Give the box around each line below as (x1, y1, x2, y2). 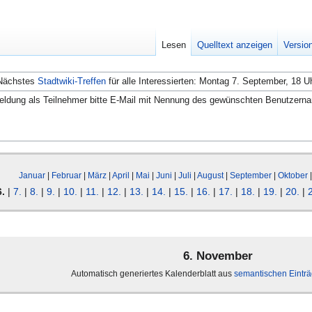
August (197, 170, 224, 180)
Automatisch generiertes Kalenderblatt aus (71, 269, 234, 279)
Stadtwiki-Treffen (38, 75, 106, 86)
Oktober (278, 170, 308, 180)
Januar (19, 170, 45, 180)
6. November (182, 249, 253, 263)
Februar (52, 170, 81, 180)
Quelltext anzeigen (197, 40, 273, 51)
